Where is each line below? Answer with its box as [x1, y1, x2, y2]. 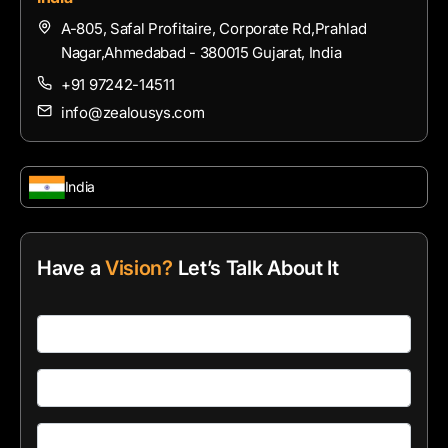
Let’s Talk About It [172, 256, 339, 281]
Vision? [104, 256, 173, 281]
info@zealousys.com [61, 103, 205, 123]
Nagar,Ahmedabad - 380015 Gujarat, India [61, 43, 342, 63]
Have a [37, 256, 105, 281]
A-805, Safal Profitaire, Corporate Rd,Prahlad [61, 19, 367, 39]
